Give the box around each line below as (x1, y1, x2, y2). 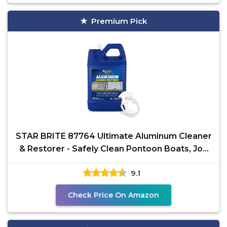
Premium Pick (91, 16, 147, 26)
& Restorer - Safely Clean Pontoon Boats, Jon (19, 144, 208, 154)
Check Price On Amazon (68, 191, 159, 200)
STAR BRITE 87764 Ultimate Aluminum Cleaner (15, 131, 212, 141)
